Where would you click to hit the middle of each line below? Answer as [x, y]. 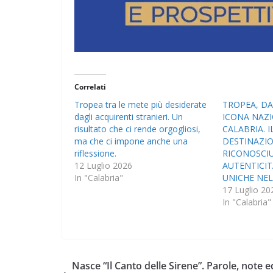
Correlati [90, 87]
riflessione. [95, 154]
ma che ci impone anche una [131, 141]
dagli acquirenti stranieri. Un [129, 117]
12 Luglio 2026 [103, 166]
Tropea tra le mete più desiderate [140, 105]
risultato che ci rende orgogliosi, [137, 129]
